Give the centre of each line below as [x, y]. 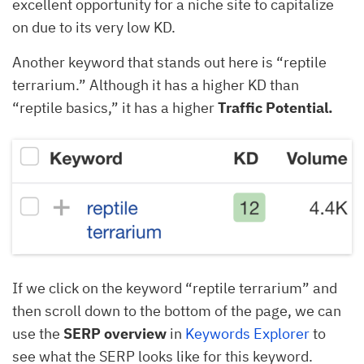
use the [38, 334]
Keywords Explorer [247, 334]
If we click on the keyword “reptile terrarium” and [175, 288]
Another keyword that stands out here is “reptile [169, 62]
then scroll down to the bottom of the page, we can [177, 311]
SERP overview [115, 334]
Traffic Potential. [275, 107]
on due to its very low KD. [95, 27]
